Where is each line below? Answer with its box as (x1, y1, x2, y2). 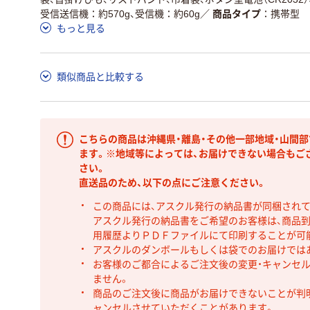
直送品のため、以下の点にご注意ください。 (79, 177, 266, 188)
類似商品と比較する (57, 71, 144, 82)
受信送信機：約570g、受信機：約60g (40, 8, 200, 19)
